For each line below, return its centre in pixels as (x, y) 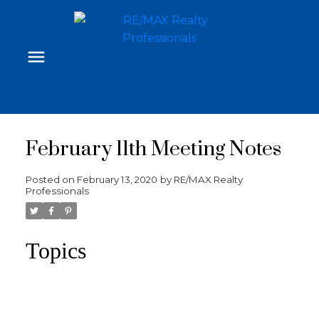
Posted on (51, 179)
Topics (56, 250)
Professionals (57, 190)
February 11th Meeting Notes (153, 149)
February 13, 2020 (117, 179)
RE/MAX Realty (208, 179)
